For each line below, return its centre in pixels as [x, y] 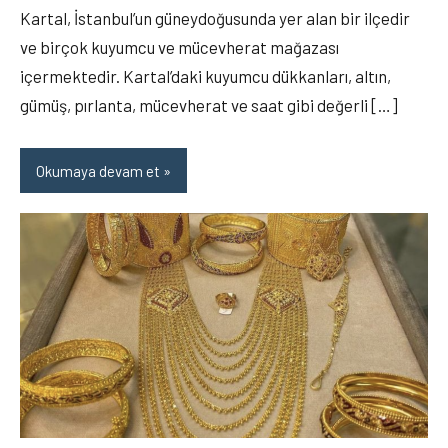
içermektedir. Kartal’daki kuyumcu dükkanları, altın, [205, 76]
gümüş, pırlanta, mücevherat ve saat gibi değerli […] [209, 105]
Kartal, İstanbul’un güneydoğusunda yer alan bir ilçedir [215, 18]
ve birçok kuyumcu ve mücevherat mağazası [179, 47]
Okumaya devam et [98, 170]
